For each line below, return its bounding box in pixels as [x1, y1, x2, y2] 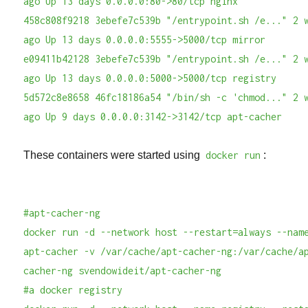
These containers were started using [23, 149, 203, 161]
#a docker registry [23, 284, 123, 296]
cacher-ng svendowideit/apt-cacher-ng [23, 265, 222, 276]
